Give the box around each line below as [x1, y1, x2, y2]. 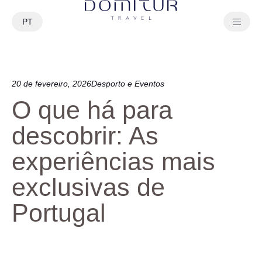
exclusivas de [12, 173, 165, 201]
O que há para [12, 96, 173, 124]
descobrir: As [12, 122, 158, 150]
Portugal [12, 199, 106, 227]
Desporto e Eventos [91, 79, 164, 88]
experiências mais [12, 147, 215, 175]
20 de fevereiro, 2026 [12, 79, 91, 88]
